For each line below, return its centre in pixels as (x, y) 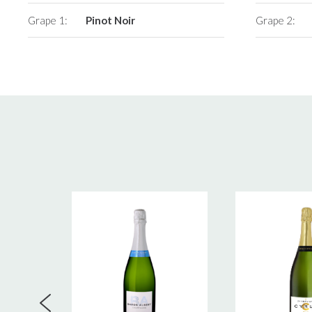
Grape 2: (276, 21)
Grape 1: (48, 21)
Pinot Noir (110, 21)
